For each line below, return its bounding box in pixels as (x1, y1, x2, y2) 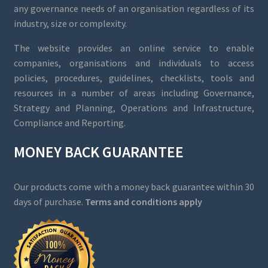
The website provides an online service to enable (13, 41, 255, 54)
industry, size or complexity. (13, 17, 127, 29)
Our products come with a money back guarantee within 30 (13, 181, 255, 193)
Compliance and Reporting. (13, 116, 126, 129)
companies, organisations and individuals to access (13, 56, 255, 69)
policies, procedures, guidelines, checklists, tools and (13, 71, 255, 84)
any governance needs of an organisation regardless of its (13, 2, 255, 14)
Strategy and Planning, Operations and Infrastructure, (13, 101, 255, 114)
